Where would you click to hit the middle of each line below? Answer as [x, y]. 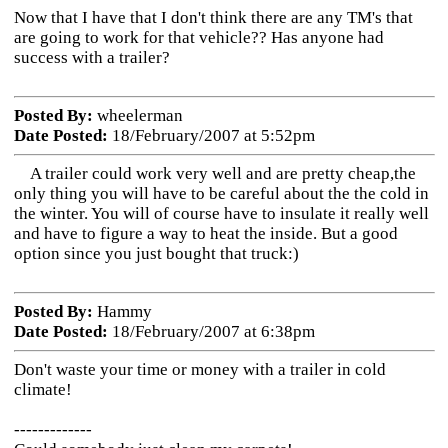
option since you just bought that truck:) [156, 253]
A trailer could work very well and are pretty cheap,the [214, 173]
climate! [50, 389]
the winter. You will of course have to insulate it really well [221, 213]
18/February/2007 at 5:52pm [211, 135]
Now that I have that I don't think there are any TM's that [213, 17]
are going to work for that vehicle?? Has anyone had [198, 37]
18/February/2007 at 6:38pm [211, 331]
